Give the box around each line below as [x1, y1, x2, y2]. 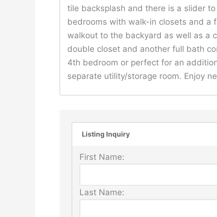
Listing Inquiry [82, 129, 130, 138]
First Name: [79, 152, 124, 162]
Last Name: [79, 187, 124, 197]
